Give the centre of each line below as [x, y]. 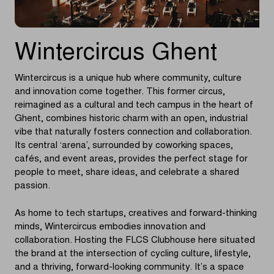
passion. [32, 187]
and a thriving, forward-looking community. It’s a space [129, 267]
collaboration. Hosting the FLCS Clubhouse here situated [135, 240]
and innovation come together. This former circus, [120, 92]
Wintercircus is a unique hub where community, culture [128, 79]
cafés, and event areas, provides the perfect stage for [131, 160]
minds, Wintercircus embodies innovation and [110, 227]
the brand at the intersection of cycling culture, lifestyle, [133, 254]
